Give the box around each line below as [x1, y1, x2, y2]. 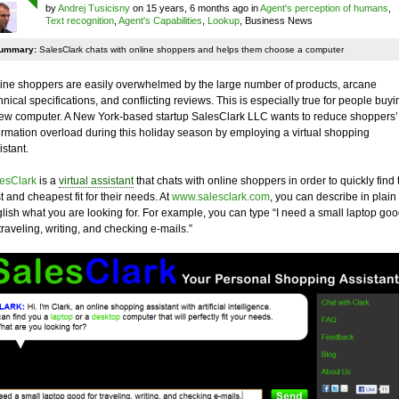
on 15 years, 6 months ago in [129, 3, 260, 13]
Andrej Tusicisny [57, 3, 130, 13]
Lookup [207, 15, 240, 26]
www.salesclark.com [171, 191, 270, 203]
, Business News [239, 15, 313, 26]
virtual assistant [58, 175, 134, 187]
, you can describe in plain [269, 191, 396, 203]
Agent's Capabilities [118, 15, 202, 26]
